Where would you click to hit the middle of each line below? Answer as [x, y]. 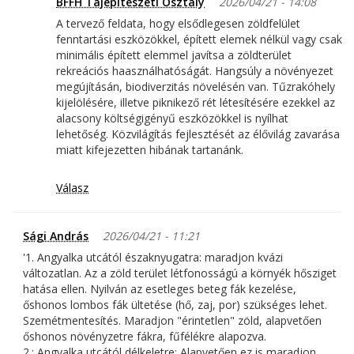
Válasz [72, 188]
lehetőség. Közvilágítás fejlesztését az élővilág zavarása [198, 134]
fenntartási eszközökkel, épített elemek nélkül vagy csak [199, 40]
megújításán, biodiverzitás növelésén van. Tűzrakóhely [196, 87]
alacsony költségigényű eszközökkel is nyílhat [172, 119]
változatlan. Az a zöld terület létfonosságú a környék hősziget [180, 273]
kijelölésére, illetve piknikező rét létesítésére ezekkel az [196, 103]
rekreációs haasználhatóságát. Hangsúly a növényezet [195, 71]
